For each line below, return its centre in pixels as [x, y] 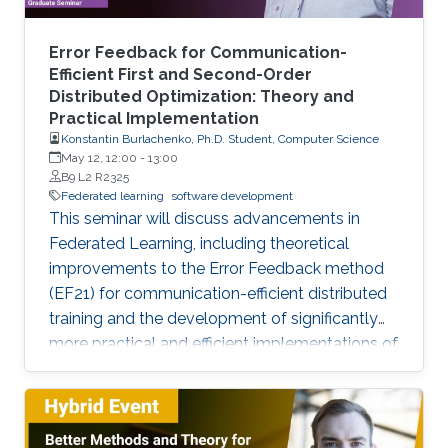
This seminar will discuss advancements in [204, 218]
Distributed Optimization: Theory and [201, 96]
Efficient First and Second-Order [180, 74]
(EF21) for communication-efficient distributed [218, 293]
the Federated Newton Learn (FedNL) [187, 368]
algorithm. [86, 393]
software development [232, 195]
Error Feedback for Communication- [198, 52]
